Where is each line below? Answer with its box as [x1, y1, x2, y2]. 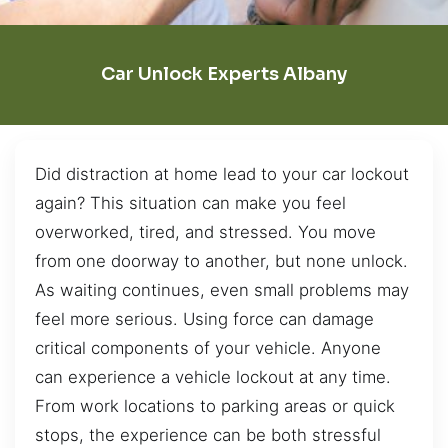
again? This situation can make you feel [35, 192, 346, 213]
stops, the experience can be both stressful [35, 424, 381, 445]
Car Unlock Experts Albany [101, 63, 347, 86]
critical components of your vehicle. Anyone [35, 337, 381, 358]
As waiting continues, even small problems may [35, 279, 409, 300]
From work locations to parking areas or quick [35, 395, 395, 416]
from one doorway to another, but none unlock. [35, 250, 408, 271]
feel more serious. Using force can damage [35, 308, 374, 329]
